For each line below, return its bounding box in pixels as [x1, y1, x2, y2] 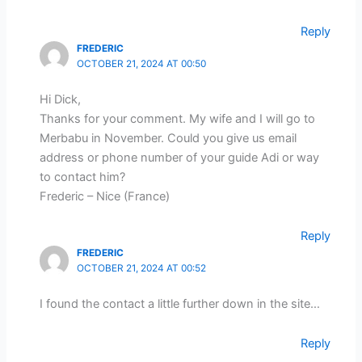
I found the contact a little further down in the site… [39, 296, 320, 311]
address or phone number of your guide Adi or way [39, 149, 319, 165]
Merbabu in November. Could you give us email [39, 130, 297, 145]
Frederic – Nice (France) [39, 188, 170, 204]
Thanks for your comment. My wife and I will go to [39, 111, 315, 126]
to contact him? [39, 169, 125, 184]
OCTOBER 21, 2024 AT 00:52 [76, 263, 206, 275]
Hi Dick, [39, 91, 81, 107]
